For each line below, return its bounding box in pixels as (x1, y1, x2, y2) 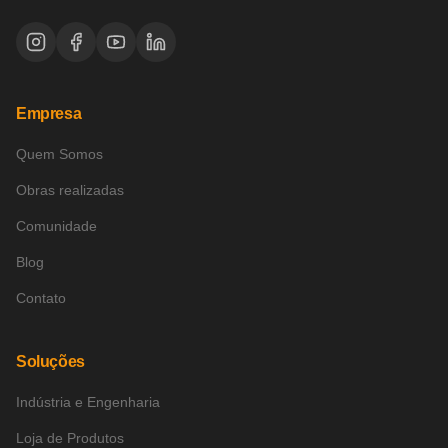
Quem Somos (16, 146, 103, 162)
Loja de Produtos (16, 430, 124, 446)
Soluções (16, 353, 85, 370)
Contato (16, 290, 66, 306)
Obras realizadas (16, 182, 124, 198)
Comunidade (16, 218, 97, 234)
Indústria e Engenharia (16, 394, 160, 410)
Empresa (16, 105, 82, 122)
